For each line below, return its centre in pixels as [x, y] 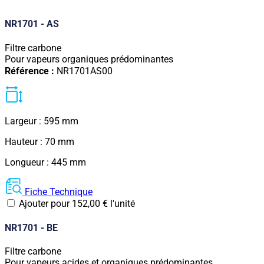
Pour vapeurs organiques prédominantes [89, 59]
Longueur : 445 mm [45, 163]
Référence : [31, 71]
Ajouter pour [44, 204]
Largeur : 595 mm [42, 121]
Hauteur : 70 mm [39, 142]
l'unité [123, 204]
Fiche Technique [59, 192]
